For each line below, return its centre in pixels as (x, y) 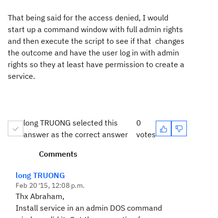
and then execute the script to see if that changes (96, 41)
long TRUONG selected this (71, 123)
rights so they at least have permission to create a (96, 64)
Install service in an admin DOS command (89, 208)
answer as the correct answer (76, 134)
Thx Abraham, (41, 196)
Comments (58, 154)
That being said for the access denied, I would (88, 18)
